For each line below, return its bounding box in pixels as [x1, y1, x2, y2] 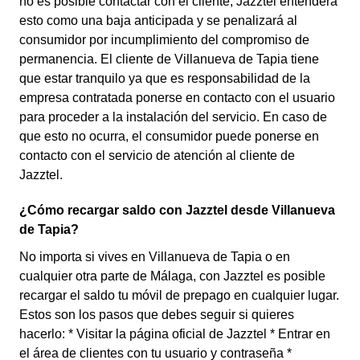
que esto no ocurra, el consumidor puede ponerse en [19, 129, 319, 143]
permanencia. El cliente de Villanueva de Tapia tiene [19, 52, 319, 66]
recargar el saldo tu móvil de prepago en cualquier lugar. [19, 288, 339, 302]
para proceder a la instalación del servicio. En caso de [19, 110, 327, 124]
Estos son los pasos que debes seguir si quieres [19, 308, 294, 321]
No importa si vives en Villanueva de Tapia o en [19, 250, 290, 264]
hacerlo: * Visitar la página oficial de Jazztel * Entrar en [19, 327, 330, 341]
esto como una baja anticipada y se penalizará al [19, 14, 297, 27]
